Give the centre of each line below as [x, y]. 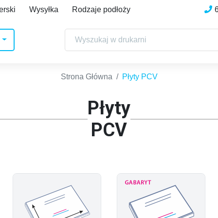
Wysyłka [44, 9]
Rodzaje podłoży [101, 9]
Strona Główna [86, 77]
